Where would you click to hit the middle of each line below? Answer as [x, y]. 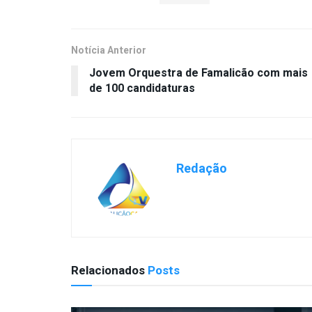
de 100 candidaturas [142, 89]
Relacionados [108, 271]
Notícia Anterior [109, 51]
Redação [202, 169]
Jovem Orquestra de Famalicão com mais [198, 73]
